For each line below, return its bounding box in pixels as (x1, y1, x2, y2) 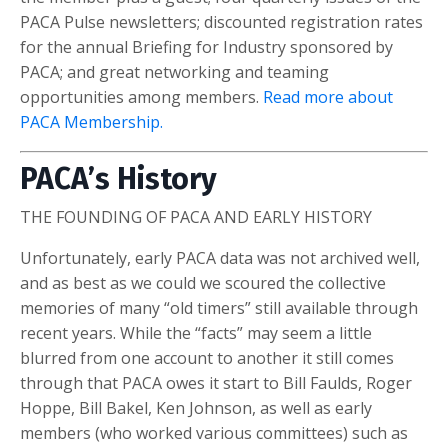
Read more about (263, 85, 393, 108)
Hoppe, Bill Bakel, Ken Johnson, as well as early (20, 396, 372, 419)
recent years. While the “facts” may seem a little (20, 321, 372, 344)
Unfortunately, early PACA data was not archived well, (20, 246, 420, 269)
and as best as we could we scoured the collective (20, 271, 386, 294)
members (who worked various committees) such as (20, 421, 408, 444)
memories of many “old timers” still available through (20, 296, 418, 319)
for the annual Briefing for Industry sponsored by (20, 35, 393, 58)
